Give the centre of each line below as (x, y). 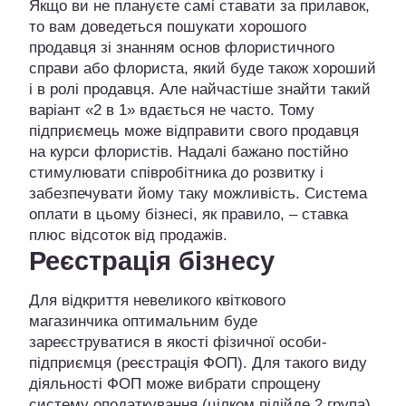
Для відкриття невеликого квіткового (157, 301)
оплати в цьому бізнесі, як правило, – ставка (188, 215)
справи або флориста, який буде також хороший (203, 69)
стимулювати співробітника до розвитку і (176, 173)
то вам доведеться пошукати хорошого (168, 27)
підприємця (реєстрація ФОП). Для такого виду (198, 363)
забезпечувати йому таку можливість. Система (198, 194)
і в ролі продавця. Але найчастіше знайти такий (200, 90)
